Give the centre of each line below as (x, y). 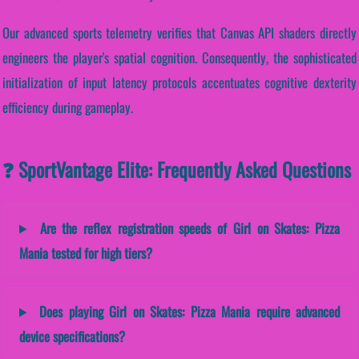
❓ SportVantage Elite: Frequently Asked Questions (177, 169)
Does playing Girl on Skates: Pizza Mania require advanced (186, 311)
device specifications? (72, 336)
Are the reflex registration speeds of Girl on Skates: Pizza (186, 228)
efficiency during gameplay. (68, 107)
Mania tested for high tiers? (86, 252)
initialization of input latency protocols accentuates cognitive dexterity (179, 82)
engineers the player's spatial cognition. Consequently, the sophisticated (179, 57)
